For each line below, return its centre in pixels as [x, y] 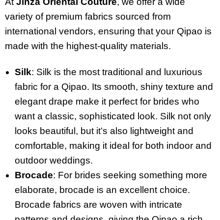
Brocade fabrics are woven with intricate [98, 204]
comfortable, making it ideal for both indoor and [113, 145]
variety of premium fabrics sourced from [88, 17]
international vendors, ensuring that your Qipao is [108, 31]
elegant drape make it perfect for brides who [107, 101]
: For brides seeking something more [130, 175]
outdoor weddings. [54, 160]
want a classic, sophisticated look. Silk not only [113, 116]
